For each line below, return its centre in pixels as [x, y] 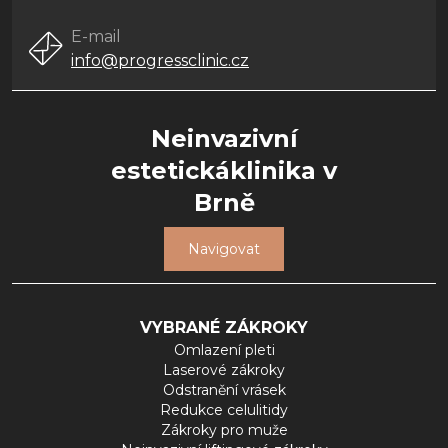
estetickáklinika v [224, 171]
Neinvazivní [224, 139]
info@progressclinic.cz [160, 60]
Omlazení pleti [224, 350]
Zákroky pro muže [224, 430]
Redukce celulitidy [224, 410]
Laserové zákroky [224, 370]
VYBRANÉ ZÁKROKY [224, 328]
